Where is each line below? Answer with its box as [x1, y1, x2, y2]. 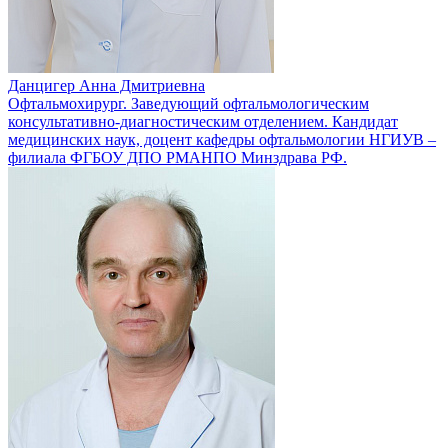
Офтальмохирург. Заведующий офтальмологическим [8, 95, 369, 113]
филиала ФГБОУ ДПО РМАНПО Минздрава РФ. [8, 149, 347, 167]
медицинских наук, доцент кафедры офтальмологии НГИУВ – [8, 131, 436, 149]
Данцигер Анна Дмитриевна [8, 77, 205, 95]
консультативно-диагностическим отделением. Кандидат [8, 113, 398, 131]
